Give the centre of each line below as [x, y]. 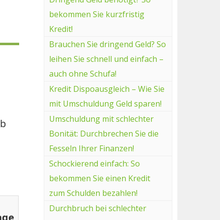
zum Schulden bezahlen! [93, 193]
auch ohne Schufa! [82, 73]
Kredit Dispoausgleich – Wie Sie [107, 89]
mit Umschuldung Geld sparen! [105, 103]
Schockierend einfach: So [94, 163]
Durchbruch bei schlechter [97, 208]
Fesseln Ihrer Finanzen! [91, 148]
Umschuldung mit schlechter [101, 119]
